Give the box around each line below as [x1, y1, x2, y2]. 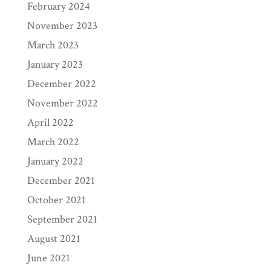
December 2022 [27, 76, 96, 91]
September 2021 [27, 212, 97, 226]
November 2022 [27, 96, 98, 110]
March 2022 [27, 134, 79, 149]
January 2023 [27, 57, 83, 71]
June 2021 [27, 250, 70, 265]
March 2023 [27, 38, 79, 52]
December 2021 [27, 173, 95, 188]
